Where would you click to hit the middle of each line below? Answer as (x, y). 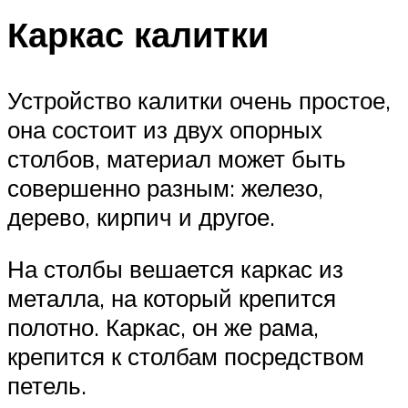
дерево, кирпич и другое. (141, 216)
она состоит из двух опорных (165, 129)
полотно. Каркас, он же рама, (163, 327)
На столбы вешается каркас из (175, 269)
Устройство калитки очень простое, (199, 100)
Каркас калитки (138, 34)
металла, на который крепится (172, 298)
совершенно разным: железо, (165, 187)
